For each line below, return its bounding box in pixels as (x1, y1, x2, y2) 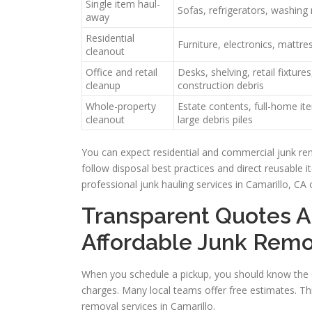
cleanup (86, 79, 120, 93)
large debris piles (178, 113, 253, 127)
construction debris (178, 79, 264, 93)
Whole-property (86, 100, 156, 114)
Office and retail (86, 65, 157, 79)
